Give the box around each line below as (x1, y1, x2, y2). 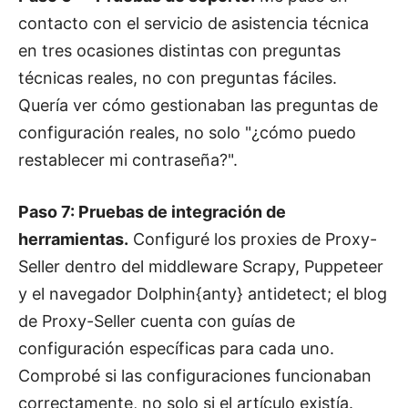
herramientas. (18, 229, 128, 249)
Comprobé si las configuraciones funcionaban (18, 365, 372, 385)
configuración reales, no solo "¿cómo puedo (18, 122, 356, 142)
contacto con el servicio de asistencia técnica (18, 13, 369, 33)
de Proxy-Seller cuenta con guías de (18, 311, 295, 331)
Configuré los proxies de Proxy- (128, 229, 377, 249)
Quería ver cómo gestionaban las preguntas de (18, 95, 378, 115)
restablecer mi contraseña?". (18, 149, 238, 169)
